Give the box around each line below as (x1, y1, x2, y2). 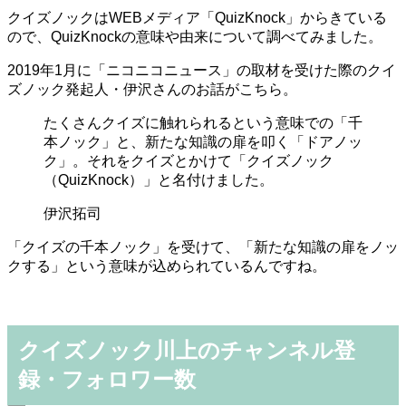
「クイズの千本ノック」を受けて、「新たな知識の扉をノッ (7, 238, 399, 255)
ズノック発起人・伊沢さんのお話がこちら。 (7, 81, 297, 97)
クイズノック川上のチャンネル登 (18, 337, 355, 362)
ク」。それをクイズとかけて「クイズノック (43, 152, 333, 169)
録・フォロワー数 (18, 366, 196, 391)
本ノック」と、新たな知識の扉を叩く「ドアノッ (43, 133, 362, 150)
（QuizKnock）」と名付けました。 (43, 171, 274, 188)
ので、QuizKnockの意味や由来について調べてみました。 (7, 28, 382, 44)
